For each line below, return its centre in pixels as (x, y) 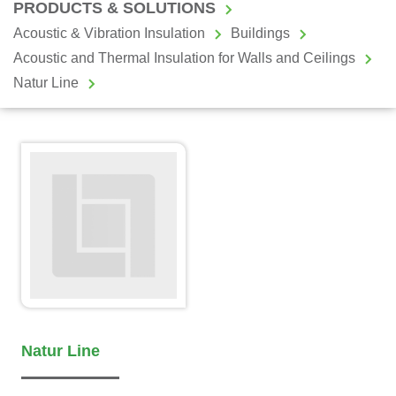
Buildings (260, 33)
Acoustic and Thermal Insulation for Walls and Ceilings (184, 58)
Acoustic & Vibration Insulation (109, 33)
